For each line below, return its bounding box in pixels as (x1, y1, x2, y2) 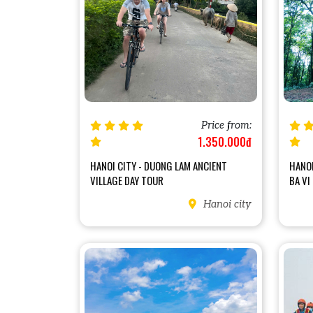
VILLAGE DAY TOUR (90, 172, 163, 188)
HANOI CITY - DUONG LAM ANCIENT (90, 157, 227, 173)
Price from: (201, 119, 252, 131)
